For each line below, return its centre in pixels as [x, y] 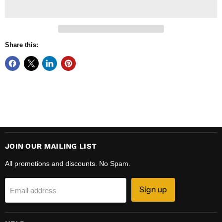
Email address [33, 190]
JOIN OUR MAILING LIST [51, 146]
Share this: [22, 45]
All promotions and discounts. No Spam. [68, 163]
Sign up [153, 190]
